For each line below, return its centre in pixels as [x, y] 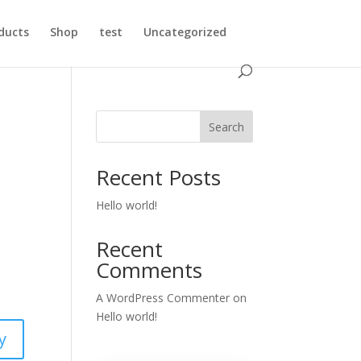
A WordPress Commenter [163, 298]
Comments [149, 270]
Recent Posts [159, 177]
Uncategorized [185, 32]
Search [226, 127]
